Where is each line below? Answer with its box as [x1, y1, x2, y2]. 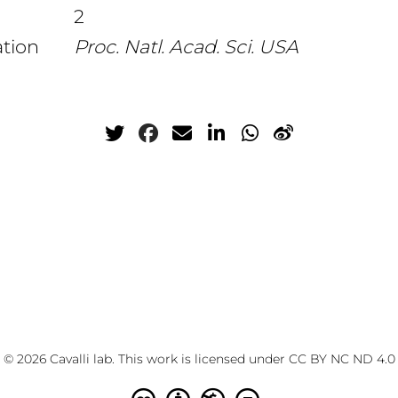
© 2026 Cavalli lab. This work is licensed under [3, 351, 289, 367]
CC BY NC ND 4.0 [288, 351, 395, 367]
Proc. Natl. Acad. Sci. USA [73, 36, 298, 58]
